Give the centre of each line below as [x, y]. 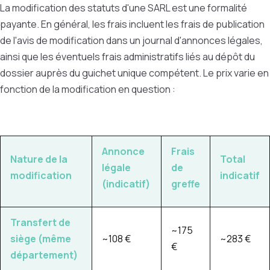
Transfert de [40, 223]
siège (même [41, 239]
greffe [186, 184]
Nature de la [39, 159]
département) [44, 255]
